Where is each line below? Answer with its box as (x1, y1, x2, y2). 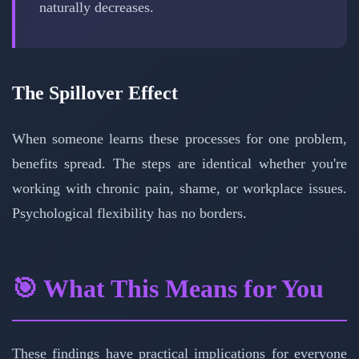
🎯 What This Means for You (12, 274, 324, 304)
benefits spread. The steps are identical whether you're (12, 155, 347, 172)
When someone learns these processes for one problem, (12, 131, 347, 147)
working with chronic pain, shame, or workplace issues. (12, 180, 347, 197)
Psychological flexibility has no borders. (12, 205, 247, 222)
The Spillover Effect (12, 83, 178, 104)
